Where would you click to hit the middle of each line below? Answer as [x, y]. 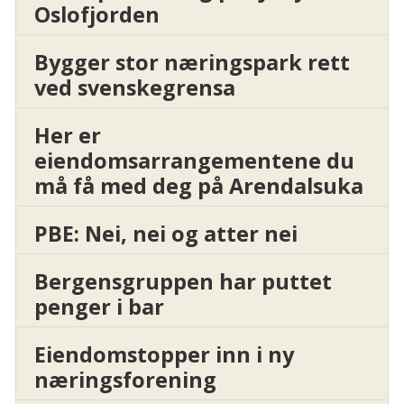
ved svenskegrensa [134, 88]
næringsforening [125, 379]
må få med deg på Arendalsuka [198, 186]
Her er [67, 136]
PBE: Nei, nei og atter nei [165, 234]
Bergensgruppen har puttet [183, 282]
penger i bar [99, 307]
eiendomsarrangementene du [194, 161]
